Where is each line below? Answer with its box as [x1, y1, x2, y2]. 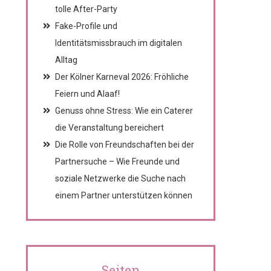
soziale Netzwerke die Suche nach [54, 174, 186, 183]
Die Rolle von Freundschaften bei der [54, 140, 194, 149]
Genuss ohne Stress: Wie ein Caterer [54, 106, 193, 116]
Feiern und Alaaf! [54, 89, 120, 99]
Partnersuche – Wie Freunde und [54, 157, 180, 166]
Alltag [54, 55, 77, 65]
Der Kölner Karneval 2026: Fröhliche [54, 72, 189, 82]
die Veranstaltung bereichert [54, 123, 164, 132]
